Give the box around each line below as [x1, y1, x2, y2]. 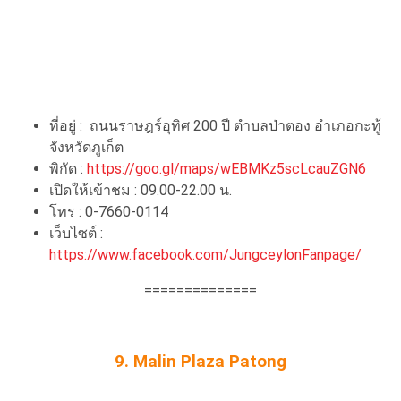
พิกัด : [49, 159, 87, 177]
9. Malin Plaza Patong [115, 351, 286, 371]
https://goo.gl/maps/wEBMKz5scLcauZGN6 [87, 159, 366, 177]
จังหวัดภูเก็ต [49, 138, 124, 156]
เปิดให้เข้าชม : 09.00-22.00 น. [49, 181, 232, 199]
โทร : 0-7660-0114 [49, 202, 168, 220]
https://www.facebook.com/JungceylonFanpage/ [49, 245, 362, 263]
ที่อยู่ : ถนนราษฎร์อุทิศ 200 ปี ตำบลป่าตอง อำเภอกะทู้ [49, 116, 381, 134]
